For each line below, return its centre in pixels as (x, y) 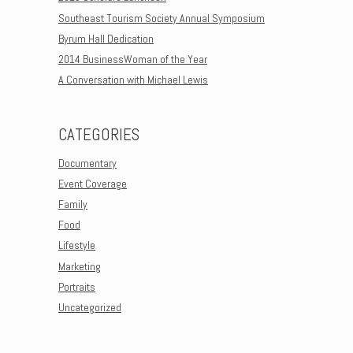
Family (73, 204)
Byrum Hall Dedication (106, 38)
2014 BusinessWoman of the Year (133, 59)
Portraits (77, 286)
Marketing (80, 266)
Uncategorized (90, 307)
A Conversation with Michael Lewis (133, 80)
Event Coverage (93, 183)
